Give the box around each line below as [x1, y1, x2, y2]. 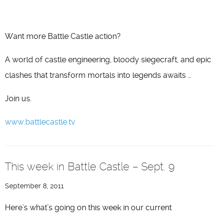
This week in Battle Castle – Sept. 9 [5, 160, 175, 173]
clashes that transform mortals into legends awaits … [5, 71, 191, 80]
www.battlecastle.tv [5, 117, 75, 127]
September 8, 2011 [5, 182, 64, 190]
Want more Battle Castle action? [5, 32, 121, 41]
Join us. [5, 94, 32, 103]
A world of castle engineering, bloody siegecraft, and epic [5, 55, 211, 64]
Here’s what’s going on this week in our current [5, 203, 172, 212]
